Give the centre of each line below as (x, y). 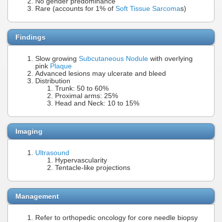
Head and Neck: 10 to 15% (97, 103)
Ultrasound (52, 153)
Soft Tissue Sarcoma (148, 9)
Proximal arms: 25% (86, 96)
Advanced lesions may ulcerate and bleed (101, 73)
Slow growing (57, 58)
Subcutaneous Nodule (113, 58)
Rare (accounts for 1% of (75, 9)
